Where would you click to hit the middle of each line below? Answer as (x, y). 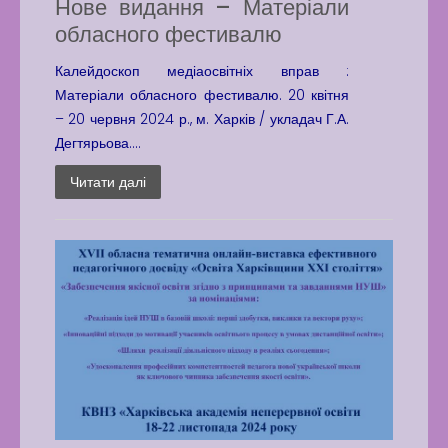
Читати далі (108, 182)
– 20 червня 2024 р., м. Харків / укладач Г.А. (202, 119)
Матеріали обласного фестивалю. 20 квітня (202, 95)
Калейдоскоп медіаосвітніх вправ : (202, 71)
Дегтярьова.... (98, 143)
